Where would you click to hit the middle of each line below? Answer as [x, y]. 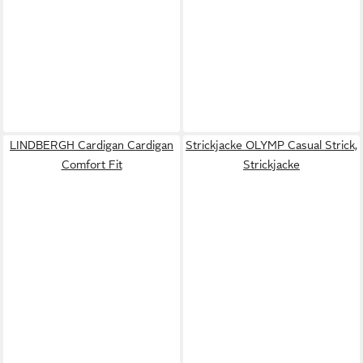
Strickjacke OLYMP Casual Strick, [271, 145]
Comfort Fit [92, 164]
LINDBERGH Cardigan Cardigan [92, 145]
